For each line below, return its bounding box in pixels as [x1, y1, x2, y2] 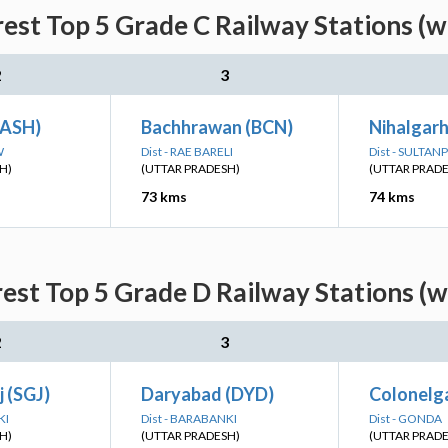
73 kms [141, 188, 187, 205]
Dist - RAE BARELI [141, 144, 233, 159]
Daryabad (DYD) [141, 383, 274, 405]
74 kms [369, 188, 415, 205]
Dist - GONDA [369, 411, 442, 426]
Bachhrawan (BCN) [141, 116, 293, 138]
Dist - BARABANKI [141, 411, 237, 426]
